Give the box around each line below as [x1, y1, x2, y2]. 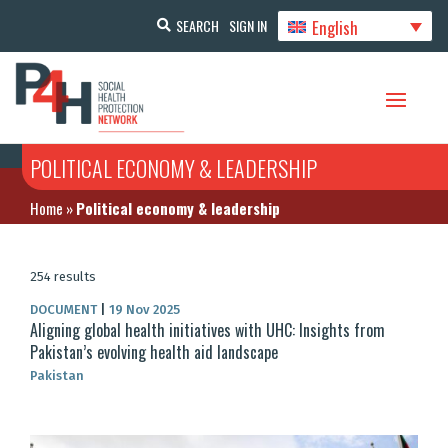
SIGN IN [228, 14, 267, 36]
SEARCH [175, 14, 219, 36]
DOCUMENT [30, 302, 100, 318]
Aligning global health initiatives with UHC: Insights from [30, 318, 385, 343]
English [312, 14, 359, 40]
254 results [30, 269, 96, 285]
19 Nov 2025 [106, 302, 180, 318]
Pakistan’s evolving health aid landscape [30, 340, 278, 365]
